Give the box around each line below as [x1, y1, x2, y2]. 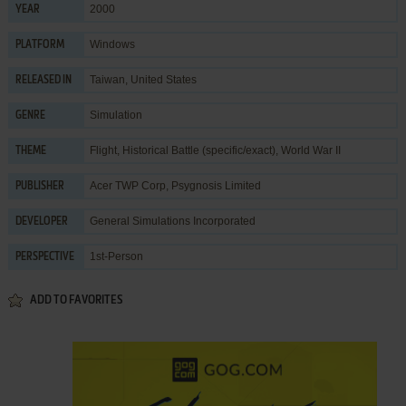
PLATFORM [14, 39, 64, 51]
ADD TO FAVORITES [29, 294, 122, 306]
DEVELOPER [14, 216, 68, 227]
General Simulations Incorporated [89, 214, 256, 227]
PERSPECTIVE [14, 251, 74, 263]
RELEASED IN [14, 74, 72, 86]
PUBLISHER [14, 180, 64, 192]
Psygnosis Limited [170, 179, 261, 192]
